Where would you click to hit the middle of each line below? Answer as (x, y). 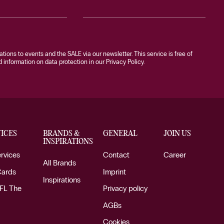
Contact (116, 155)
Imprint (115, 171)
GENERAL (120, 134)
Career (175, 155)
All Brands (59, 163)
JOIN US (177, 134)
